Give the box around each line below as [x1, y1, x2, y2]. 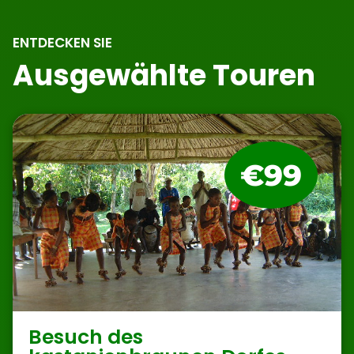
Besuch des [28, 323, 143, 351]
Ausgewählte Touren [12, 55, 315, 96]
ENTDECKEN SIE [12, 33, 112, 52]
